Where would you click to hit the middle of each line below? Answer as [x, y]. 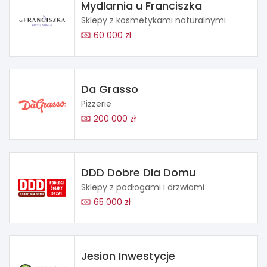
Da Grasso [110, 89]
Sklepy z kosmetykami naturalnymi [153, 20]
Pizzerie [96, 103]
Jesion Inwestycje [128, 256]
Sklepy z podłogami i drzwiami [143, 187]
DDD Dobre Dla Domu [138, 172]
